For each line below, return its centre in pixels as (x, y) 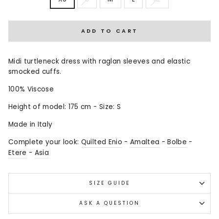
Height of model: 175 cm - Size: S (65, 107)
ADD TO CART (109, 31)
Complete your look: (45, 142)
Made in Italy (31, 124)
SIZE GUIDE (109, 183)
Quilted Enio (101, 142)
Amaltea (145, 142)
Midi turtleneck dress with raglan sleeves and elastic (99, 61)
